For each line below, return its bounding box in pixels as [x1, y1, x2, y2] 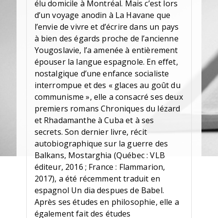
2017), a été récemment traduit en [34, 173, 160, 184]
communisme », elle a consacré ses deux [34, 91, 183, 103]
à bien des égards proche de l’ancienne [34, 33, 179, 44]
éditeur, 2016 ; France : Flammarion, [34, 162, 165, 173]
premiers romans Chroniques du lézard [34, 103, 181, 114]
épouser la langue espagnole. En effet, [34, 56, 178, 68]
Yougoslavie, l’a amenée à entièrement [34, 45, 178, 56]
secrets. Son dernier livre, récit [34, 127, 147, 138]
